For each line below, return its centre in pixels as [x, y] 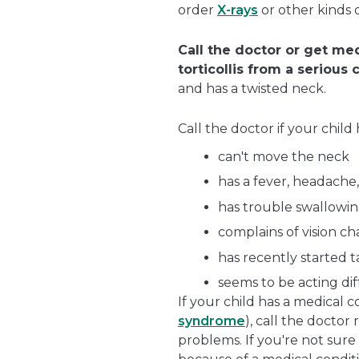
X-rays [238, 10]
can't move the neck [284, 156]
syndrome [212, 321]
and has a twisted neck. [252, 88]
